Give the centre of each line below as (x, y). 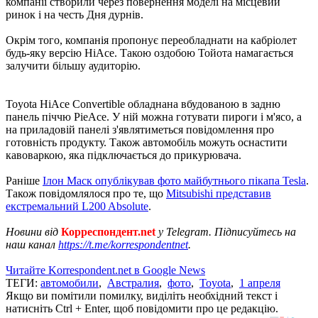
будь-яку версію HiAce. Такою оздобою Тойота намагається (149, 53)
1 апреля (260, 283)
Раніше (24, 180)
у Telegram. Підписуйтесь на (226, 231)
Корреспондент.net (108, 231)
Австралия (133, 283)
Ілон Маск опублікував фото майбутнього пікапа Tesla (174, 180)
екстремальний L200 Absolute (77, 206)
